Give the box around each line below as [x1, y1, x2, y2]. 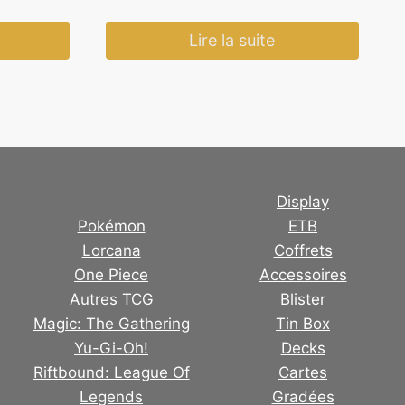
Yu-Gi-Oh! [74, 339, 149, 358]
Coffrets [273, 241, 333, 260]
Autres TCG [69, 290, 154, 309]
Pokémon [77, 217, 146, 236]
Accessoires [259, 266, 347, 285]
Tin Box [276, 315, 331, 334]
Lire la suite [189, 31, 276, 51]
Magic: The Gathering [33, 315, 190, 334]
